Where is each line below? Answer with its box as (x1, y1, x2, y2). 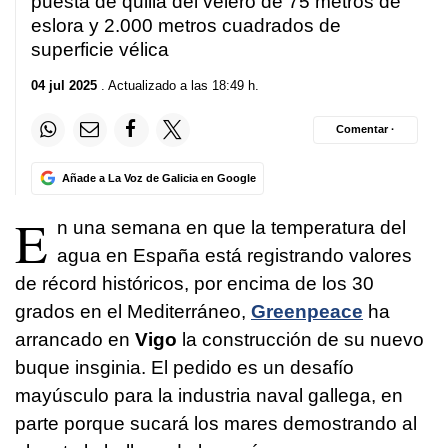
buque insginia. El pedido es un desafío (15, 356, 354, 378)
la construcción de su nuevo (177, 328, 424, 350)
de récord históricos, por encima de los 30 (15, 272, 374, 294)
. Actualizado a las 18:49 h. (97, 77, 259, 93)
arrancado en (15, 328, 135, 350)
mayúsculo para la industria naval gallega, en (15, 384, 403, 406)
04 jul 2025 (31, 77, 97, 93)
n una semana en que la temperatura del (57, 216, 406, 238)
